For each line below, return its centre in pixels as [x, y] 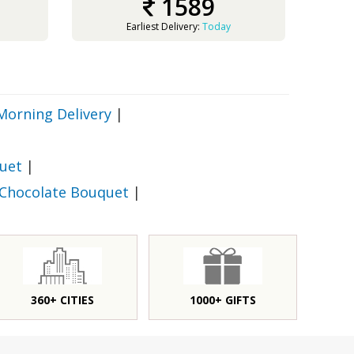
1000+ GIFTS [222, 300]
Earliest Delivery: [164, 26]
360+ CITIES [63, 300]
